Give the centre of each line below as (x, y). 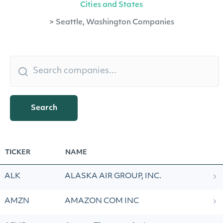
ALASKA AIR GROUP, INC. (113, 176)
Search (44, 108)
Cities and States (111, 5)
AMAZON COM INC (102, 201)
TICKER (18, 153)
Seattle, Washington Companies (115, 23)
